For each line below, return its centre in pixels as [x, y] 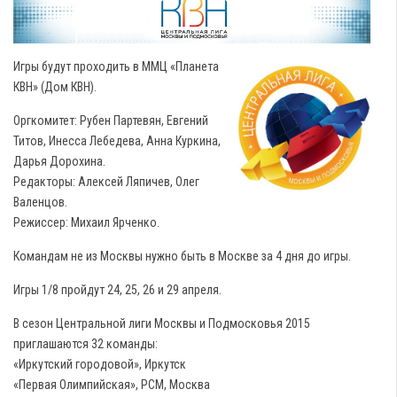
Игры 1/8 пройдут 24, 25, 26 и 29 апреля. [117, 290]
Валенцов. [40, 202]
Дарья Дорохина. [59, 162]
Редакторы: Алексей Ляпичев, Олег [106, 182]
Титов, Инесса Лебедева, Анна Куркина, [117, 141]
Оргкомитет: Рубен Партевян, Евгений [111, 121]
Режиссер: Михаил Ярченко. [86, 223]
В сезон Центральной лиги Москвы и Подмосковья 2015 [162, 324]
